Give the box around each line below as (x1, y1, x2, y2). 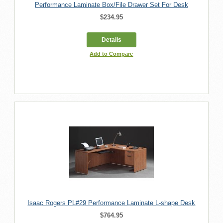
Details (101, 36, 121, 43)
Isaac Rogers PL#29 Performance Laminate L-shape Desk (27, 199, 196, 207)
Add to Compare (90, 50, 133, 57)
